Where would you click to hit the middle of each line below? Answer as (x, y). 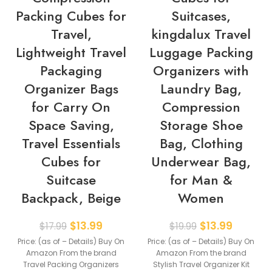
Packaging (71, 71)
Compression (201, 107)
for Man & (201, 180)
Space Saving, (71, 125)
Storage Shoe (201, 125)
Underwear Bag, (201, 162)
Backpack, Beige (71, 198)
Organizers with (201, 71)
